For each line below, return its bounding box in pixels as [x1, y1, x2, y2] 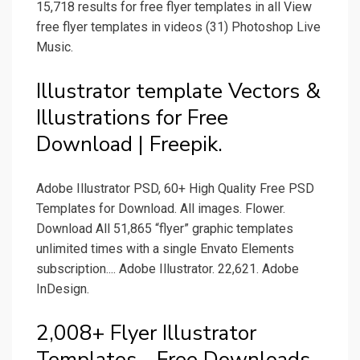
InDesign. [36, 281, 89, 297]
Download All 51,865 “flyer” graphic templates [36, 221, 293, 237]
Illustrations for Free [36, 104, 228, 133]
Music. [36, 39, 73, 55]
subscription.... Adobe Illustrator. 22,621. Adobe [36, 261, 299, 277]
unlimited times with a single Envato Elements [36, 241, 294, 257]
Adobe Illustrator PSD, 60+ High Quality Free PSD [36, 181, 314, 197]
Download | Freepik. [36, 130, 223, 159]
